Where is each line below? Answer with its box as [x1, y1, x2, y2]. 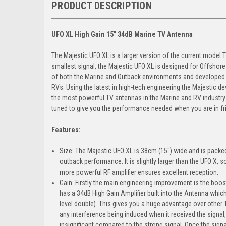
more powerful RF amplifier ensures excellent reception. [60, 167, 222, 176]
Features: [51, 125, 81, 134]
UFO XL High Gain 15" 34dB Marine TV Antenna [51, 30, 193, 38]
